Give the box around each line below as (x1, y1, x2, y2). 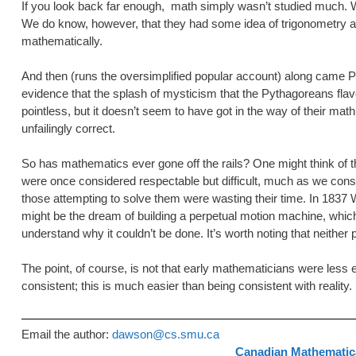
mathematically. (21, 34, 103, 48)
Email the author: (21, 327, 112, 341)
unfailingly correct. (21, 122, 115, 136)
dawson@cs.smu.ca (112, 327, 219, 341)
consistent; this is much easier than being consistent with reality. (21, 279, 352, 293)
